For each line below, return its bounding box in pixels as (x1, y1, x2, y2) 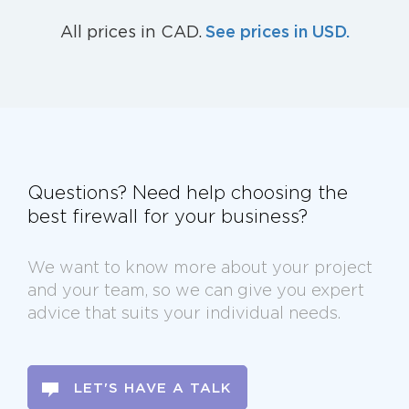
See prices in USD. (204, 22, 350, 40)
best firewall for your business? (27, 206, 308, 225)
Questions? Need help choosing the (27, 183, 348, 202)
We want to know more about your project (27, 258, 372, 276)
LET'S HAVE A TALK (74, 380, 232, 394)
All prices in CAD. (59, 23, 202, 40)
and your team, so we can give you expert (27, 281, 364, 299)
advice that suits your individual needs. (27, 304, 341, 321)
